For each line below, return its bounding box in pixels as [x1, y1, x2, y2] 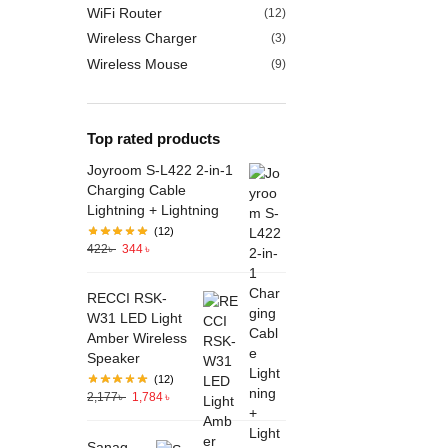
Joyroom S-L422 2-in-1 [87, 162, 233, 179]
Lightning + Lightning [87, 202, 219, 219]
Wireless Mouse [87, 55, 188, 72]
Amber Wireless [87, 330, 187, 347]
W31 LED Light [87, 310, 182, 327]
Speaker [87, 350, 140, 367]
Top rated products [87, 130, 220, 148]
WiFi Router [87, 4, 162, 21]
